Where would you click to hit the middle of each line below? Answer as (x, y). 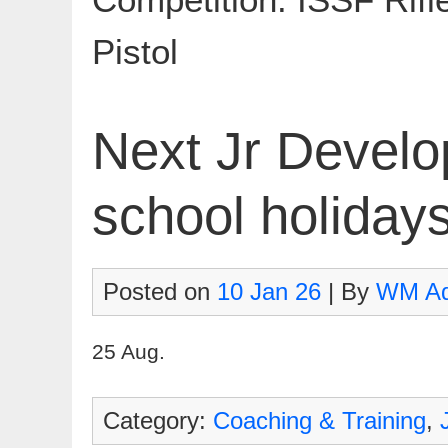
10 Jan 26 (269, 291)
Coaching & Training (319, 420)
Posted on (160, 291)
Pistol (135, 51)
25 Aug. (128, 351)
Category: (158, 420)
